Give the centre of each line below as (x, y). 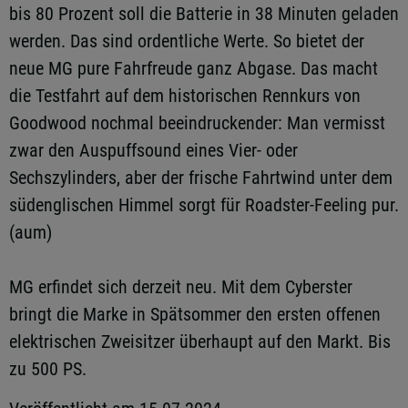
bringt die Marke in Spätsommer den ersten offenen (195, 314)
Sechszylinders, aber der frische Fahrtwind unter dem (201, 178)
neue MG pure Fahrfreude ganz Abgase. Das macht (194, 68)
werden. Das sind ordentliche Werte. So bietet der (187, 41)
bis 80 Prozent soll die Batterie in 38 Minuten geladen (204, 14)
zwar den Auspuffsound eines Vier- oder (153, 150)
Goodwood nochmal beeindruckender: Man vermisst (197, 123)
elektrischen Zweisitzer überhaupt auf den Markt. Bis (200, 342)
